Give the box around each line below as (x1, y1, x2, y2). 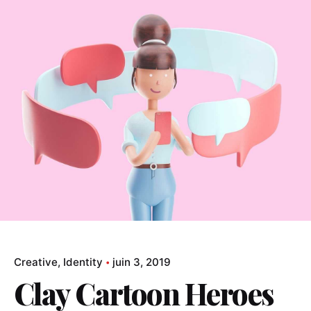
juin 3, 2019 (112, 255, 171, 269)
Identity (63, 255, 103, 269)
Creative (14, 255, 58, 269)
